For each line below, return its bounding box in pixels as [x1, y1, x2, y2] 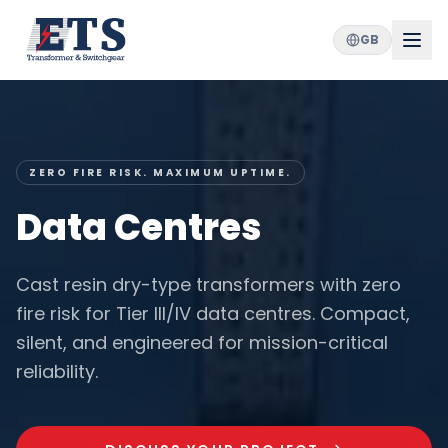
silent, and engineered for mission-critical [16, 330, 388, 355]
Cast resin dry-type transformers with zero [16, 272, 401, 297]
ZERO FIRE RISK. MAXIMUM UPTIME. [29, 165, 292, 180]
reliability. [16, 359, 98, 384]
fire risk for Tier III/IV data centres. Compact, [16, 301, 410, 326]
